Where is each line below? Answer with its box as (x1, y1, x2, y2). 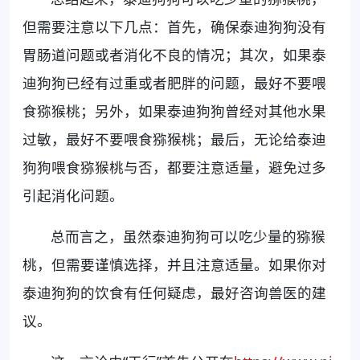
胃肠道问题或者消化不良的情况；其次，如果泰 (22, 44, 326, 64)
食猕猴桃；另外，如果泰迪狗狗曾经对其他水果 (22, 100, 326, 121)
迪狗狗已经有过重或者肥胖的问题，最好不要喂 (22, 72, 326, 92)
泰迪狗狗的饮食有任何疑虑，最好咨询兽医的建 (22, 282, 326, 302)
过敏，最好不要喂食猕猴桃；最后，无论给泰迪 (22, 129, 326, 149)
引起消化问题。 (22, 185, 124, 205)
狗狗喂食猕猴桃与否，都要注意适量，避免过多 (22, 157, 326, 177)
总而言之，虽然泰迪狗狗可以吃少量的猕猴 (51, 226, 326, 246)
